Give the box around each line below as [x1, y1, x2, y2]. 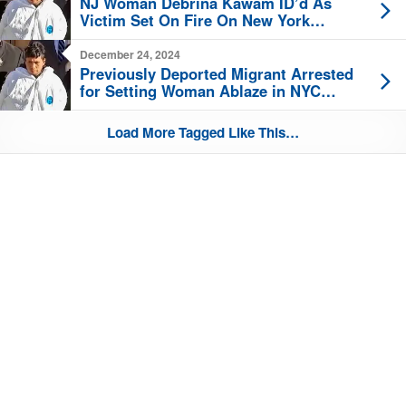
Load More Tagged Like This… [107, 122, 299, 143]
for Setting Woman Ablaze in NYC [80, 80, 321, 102]
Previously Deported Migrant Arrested [80, 63, 353, 85]
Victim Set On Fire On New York [80, 9, 310, 32]
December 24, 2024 [80, 46, 180, 63]
